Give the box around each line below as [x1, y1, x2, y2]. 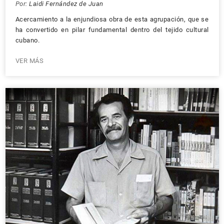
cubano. [15, 36, 39, 44]
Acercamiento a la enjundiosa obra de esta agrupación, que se [15, 15, 209, 23]
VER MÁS [15, 57, 43, 64]
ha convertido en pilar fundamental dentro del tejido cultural [15, 26, 209, 33]
